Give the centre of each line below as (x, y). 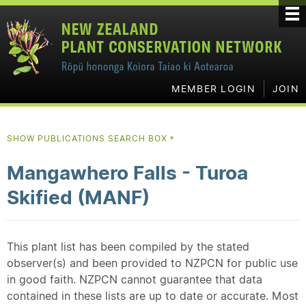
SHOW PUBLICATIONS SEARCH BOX (88, 138)
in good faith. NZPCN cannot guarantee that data (135, 279)
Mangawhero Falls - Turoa (127, 173)
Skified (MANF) (78, 197)
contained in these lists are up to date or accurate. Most (153, 296)
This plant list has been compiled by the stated (128, 247)
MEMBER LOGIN (213, 89)
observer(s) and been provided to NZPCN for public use (152, 263)
